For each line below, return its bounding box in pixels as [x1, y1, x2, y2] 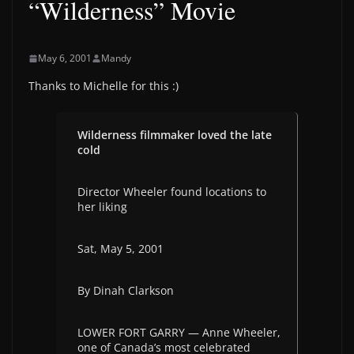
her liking [77, 199, 127, 214]
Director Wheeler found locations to [77, 184, 266, 199]
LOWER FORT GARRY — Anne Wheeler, [77, 325, 281, 340]
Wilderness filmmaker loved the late [77, 127, 272, 142]
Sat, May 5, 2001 [77, 241, 164, 256]
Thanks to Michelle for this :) [28, 78, 179, 93]
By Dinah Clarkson [77, 283, 174, 298]
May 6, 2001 [38, 51, 92, 65]
